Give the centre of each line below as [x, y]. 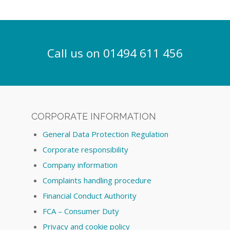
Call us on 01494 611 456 [115, 53]
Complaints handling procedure [97, 180]
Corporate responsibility [86, 149]
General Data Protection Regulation [106, 134]
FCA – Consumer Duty [81, 211]
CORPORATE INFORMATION [94, 116]
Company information [80, 165]
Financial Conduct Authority [90, 195]
